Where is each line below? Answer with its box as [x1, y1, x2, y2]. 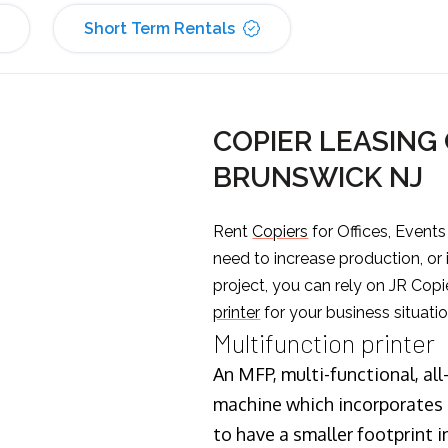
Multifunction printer [213, 327, 436, 359]
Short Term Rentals [84, 19, 235, 39]
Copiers [252, 222, 309, 242]
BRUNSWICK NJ [213, 161, 431, 195]
